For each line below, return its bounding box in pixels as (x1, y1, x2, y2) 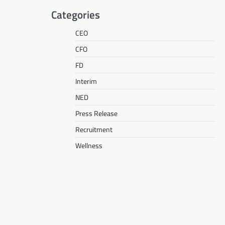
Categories (51, 6, 100, 23)
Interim (75, 75, 97, 86)
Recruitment (75, 124, 113, 135)
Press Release (75, 107, 118, 119)
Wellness (75, 140, 102, 151)
